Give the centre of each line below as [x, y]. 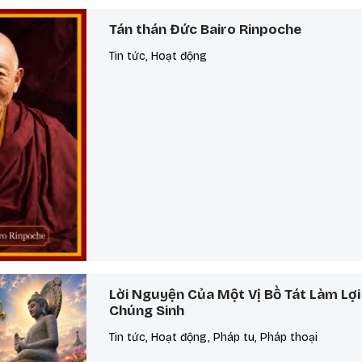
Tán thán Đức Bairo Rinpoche [206, 29]
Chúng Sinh [147, 311]
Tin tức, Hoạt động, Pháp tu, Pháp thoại [214, 338]
